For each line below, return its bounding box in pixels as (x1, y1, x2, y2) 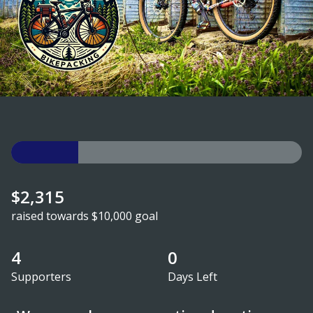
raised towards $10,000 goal (11, 208, 158, 224)
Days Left (168, 268, 217, 284)
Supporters (11, 268, 71, 284)
